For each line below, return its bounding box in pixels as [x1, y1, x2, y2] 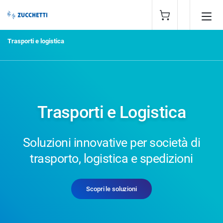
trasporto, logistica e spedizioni [30, 151, 193, 166]
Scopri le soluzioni [86, 185, 137, 193]
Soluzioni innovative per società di [22, 135, 201, 150]
